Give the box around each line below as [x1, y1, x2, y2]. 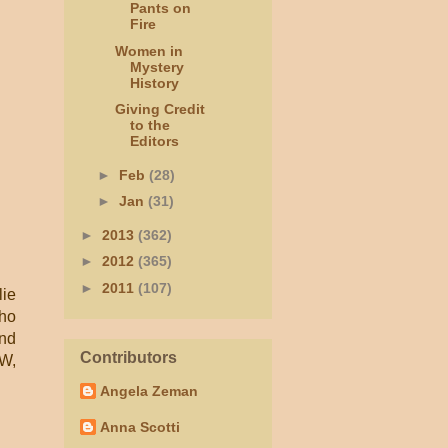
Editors [129, 133, 179, 150]
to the [129, 117, 170, 134]
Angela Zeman [100, 383, 198, 400]
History [129, 74, 179, 91]
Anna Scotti [100, 419, 180, 436]
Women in [114, 42, 183, 59]
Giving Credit [114, 101, 205, 118]
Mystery [129, 58, 184, 75]
